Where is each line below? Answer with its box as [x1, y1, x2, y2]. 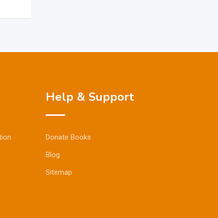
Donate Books [45, 133, 91, 142]
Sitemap [45, 168, 72, 177]
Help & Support [45, 89, 134, 105]
